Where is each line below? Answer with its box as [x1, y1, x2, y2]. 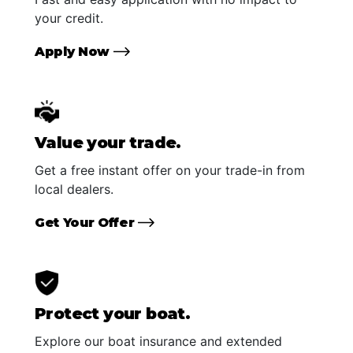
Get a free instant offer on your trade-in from [35, 162, 305, 178]
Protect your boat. [35, 303, 191, 323]
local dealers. [35, 180, 113, 197]
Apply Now [35, 43, 113, 59]
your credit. [35, 9, 103, 26]
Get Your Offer [35, 214, 139, 230]
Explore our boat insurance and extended [35, 333, 282, 349]
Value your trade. [35, 132, 181, 152]
